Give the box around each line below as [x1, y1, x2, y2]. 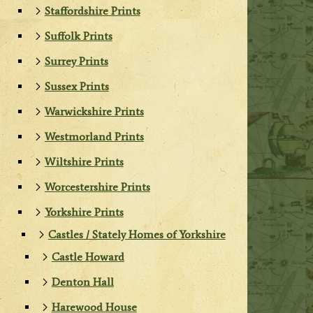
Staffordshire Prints [44, 4, 140, 18]
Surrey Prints [44, 54, 108, 68]
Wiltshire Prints [44, 155, 124, 169]
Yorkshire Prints [44, 205, 124, 219]
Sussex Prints [44, 80, 109, 94]
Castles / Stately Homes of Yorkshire [48, 228, 226, 242]
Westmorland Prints [44, 130, 144, 144]
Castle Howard [51, 250, 124, 264]
